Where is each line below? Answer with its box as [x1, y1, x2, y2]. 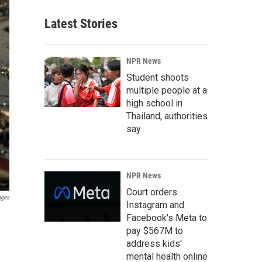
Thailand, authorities [126, 111, 208, 122]
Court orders [126, 187, 177, 198]
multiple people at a [126, 85, 207, 96]
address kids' [126, 238, 182, 249]
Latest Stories [44, 16, 118, 31]
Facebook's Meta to [126, 212, 207, 223]
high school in [126, 98, 182, 109]
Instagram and [126, 199, 184, 211]
